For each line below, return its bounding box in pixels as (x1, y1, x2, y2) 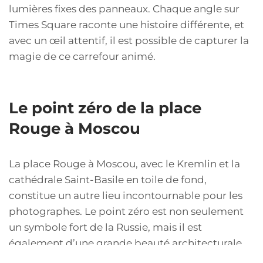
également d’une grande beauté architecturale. (9, 237, 244, 249)
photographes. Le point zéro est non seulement (9, 205, 244, 217)
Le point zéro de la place (9, 98, 201, 117)
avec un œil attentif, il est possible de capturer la (9, 34, 249, 46)
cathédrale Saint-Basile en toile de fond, (9, 173, 207, 186)
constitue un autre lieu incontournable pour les (9, 189, 242, 201)
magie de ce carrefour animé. (9, 50, 156, 62)
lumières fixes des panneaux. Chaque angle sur (9, 2, 240, 15)
